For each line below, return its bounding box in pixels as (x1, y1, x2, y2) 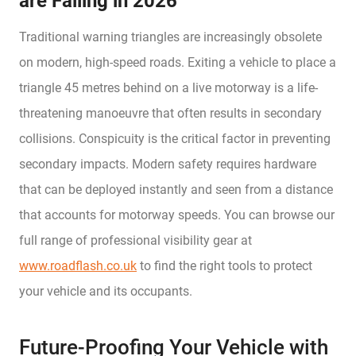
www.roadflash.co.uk (19, 257, 137, 273)
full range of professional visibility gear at (19, 232, 252, 248)
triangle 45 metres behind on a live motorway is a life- (19, 79, 318, 95)
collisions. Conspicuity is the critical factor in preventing (19, 130, 331, 146)
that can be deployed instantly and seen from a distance (19, 181, 333, 197)
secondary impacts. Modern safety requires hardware (19, 156, 316, 172)
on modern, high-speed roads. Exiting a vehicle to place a (19, 54, 336, 70)
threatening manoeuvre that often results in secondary (19, 105, 322, 121)
